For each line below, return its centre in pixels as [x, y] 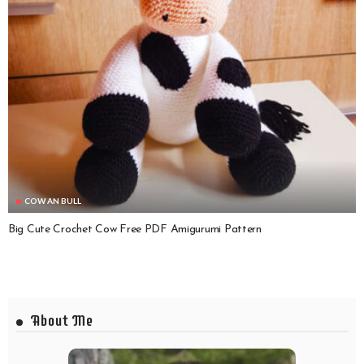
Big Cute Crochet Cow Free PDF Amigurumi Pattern [135, 229]
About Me [62, 320]
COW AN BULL [53, 200]
